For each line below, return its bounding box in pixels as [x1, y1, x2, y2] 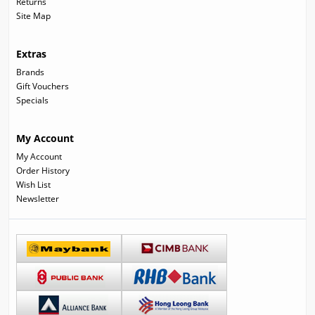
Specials [16, 94, 49, 107]
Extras [16, 47, 47, 61]
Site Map [16, 10, 51, 22]
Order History [16, 165, 70, 177]
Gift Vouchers [16, 80, 70, 93]
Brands [16, 66, 45, 79]
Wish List [16, 179, 51, 191]
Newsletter [16, 193, 60, 205]
